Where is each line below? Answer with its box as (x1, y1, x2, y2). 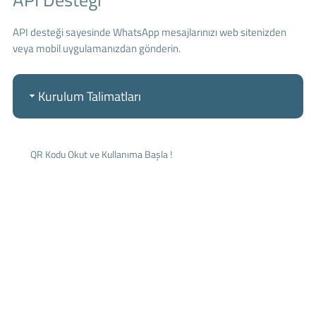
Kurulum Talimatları (37, 86, 141, 106)
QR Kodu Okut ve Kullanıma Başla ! (30, 146, 174, 162)
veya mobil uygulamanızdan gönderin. (12, 39, 181, 56)
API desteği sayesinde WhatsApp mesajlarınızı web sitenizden (12, 23, 286, 40)
